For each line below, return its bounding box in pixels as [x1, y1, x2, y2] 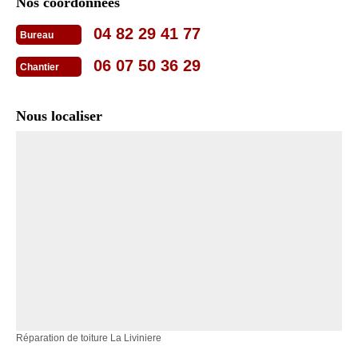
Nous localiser [16, 108, 102, 125]
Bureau [20, 30, 54, 42]
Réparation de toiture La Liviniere [16, 332, 161, 344]
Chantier [20, 62, 59, 74]
